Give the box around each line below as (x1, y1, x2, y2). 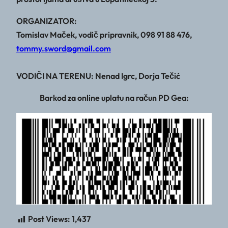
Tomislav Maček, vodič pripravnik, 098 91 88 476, (16, 30, 192, 40)
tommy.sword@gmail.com (16, 43, 111, 54)
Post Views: (28, 214, 70, 224)
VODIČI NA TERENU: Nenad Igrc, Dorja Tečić (16, 71, 180, 81)
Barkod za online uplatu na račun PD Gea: (39, 93, 189, 103)
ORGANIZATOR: (16, 16, 77, 26)
